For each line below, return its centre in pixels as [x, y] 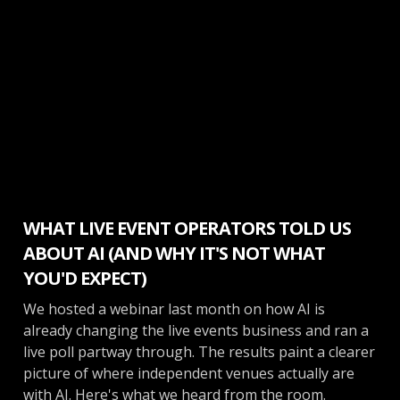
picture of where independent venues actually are [189, 373]
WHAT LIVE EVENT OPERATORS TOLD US [187, 228]
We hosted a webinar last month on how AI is [174, 308]
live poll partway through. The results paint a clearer [199, 351]
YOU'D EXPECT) [85, 278]
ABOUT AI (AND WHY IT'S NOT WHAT [174, 253]
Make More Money [81, 169]
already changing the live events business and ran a [196, 330]
